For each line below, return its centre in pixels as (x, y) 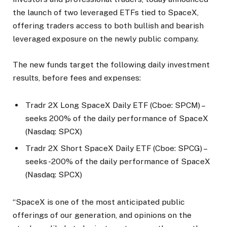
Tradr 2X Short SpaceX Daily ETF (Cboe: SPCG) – (116, 148)
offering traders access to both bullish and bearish (108, 26)
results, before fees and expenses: (77, 78)
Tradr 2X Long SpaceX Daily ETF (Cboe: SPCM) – (115, 105)
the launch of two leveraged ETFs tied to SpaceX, (106, 13)
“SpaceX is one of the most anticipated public (99, 202)
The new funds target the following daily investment (111, 64)
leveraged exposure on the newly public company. (106, 39)
